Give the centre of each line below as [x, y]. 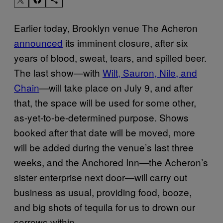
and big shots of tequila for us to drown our [105, 207]
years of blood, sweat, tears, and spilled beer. [110, 58]
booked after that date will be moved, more [105, 132]
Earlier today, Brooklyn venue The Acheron [106, 28]
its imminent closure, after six [125, 43]
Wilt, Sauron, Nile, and [150, 73]
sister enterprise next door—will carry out [101, 177]
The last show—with [58, 73]
